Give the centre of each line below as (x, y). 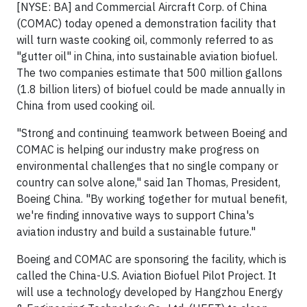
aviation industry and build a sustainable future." (136, 232)
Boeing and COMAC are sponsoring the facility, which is (151, 259)
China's (236, 215)
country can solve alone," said (91, 182)
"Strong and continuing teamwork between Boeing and (152, 133)
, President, (253, 182)
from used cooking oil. (99, 106)
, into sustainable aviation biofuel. (195, 56)
